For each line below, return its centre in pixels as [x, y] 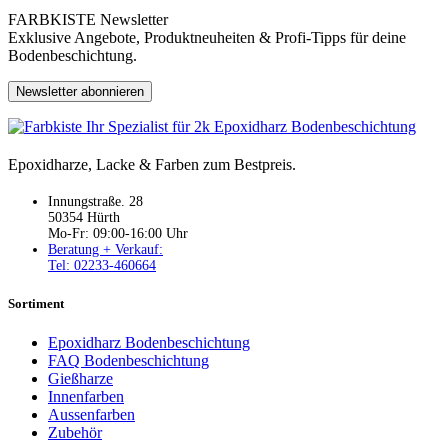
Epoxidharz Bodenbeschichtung [149, 342]
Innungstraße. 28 [95, 201]
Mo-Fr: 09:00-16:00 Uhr [118, 233]
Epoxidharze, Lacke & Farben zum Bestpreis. [152, 164]
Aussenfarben [91, 414]
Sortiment [36, 303]
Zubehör [75, 432]
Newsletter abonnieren [80, 91]
